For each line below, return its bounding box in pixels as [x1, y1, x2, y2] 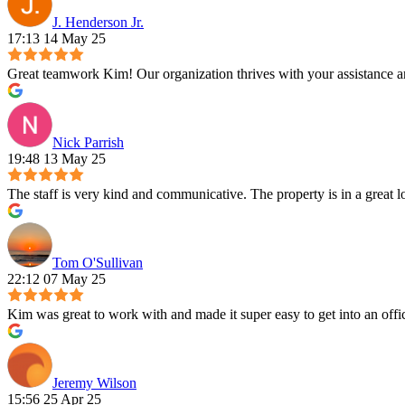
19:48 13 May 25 [7, 151, 106, 167]
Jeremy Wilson [52, 375, 137, 391]
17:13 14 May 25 [7, 31, 106, 47]
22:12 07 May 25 [7, 271, 106, 287]
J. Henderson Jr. [52, 14, 144, 31]
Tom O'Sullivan [52, 255, 143, 271]
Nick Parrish [52, 135, 124, 151]
